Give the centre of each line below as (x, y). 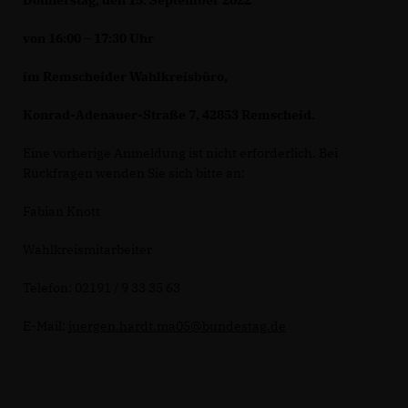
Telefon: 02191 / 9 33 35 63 (102, 288)
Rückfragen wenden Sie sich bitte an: (134, 173)
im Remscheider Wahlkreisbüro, (125, 77)
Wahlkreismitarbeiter (87, 250)
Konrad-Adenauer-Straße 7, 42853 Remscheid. (169, 115)
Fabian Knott (61, 212)
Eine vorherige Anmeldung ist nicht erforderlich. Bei (180, 153)
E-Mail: (46, 326)
